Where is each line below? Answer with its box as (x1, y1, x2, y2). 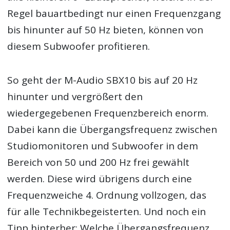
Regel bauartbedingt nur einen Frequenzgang (7, 6, 221, 20)
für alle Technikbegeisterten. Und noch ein (7, 205, 206, 219)
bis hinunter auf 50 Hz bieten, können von (7, 23, 204, 36)
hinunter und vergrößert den (7, 90, 143, 104)
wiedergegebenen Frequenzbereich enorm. (7, 106, 209, 120)
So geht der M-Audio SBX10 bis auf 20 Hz (7, 73, 198, 87)
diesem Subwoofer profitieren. (7, 39, 150, 53)
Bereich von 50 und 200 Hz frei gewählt (7, 156, 190, 169)
